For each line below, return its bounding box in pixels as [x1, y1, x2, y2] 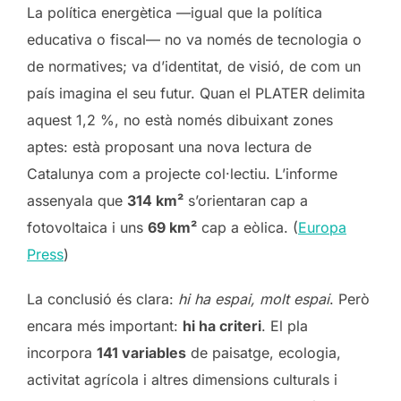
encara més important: [27, 316, 183, 335]
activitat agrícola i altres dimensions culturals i [27, 370, 337, 388]
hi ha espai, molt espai [178, 289, 329, 308]
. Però [329, 289, 370, 308]
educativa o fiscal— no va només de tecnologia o [27, 30, 362, 48]
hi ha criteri [183, 316, 261, 335]
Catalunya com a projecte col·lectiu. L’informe [27, 164, 337, 183]
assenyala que [27, 191, 127, 209]
